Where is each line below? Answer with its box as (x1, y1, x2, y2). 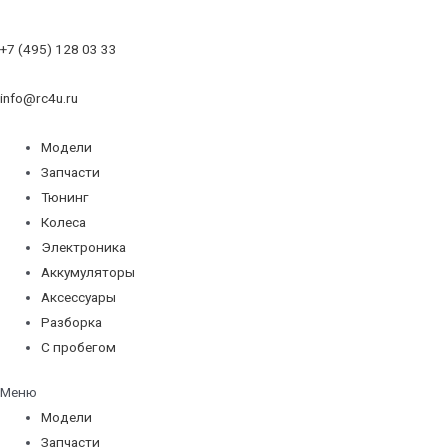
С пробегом (41, 338, 117, 355)
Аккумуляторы (41, 263, 136, 280)
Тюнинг (41, 188, 90, 205)
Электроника (41, 238, 127, 255)
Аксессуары (41, 288, 117, 305)
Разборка (41, 313, 103, 330)
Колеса (41, 213, 87, 230)
